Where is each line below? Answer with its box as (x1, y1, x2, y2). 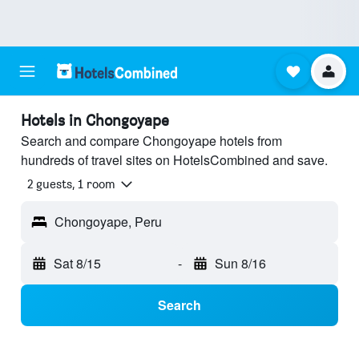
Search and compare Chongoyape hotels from (21, 131, 282, 150)
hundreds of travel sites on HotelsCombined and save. (21, 151, 328, 169)
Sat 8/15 (54, 254, 101, 273)
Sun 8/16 (214, 254, 266, 273)
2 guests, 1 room (27, 176, 115, 192)
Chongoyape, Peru (54, 212, 162, 232)
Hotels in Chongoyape (21, 111, 169, 130)
